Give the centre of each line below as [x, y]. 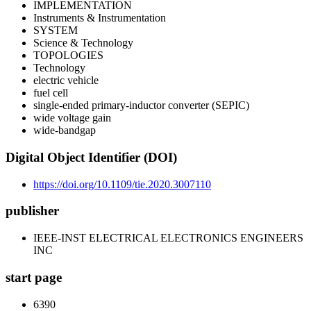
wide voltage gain [72, 118]
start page [34, 277]
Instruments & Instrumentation [100, 18]
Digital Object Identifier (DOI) [91, 158]
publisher [32, 211]
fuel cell [51, 93]
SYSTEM [56, 31]
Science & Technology [83, 43]
